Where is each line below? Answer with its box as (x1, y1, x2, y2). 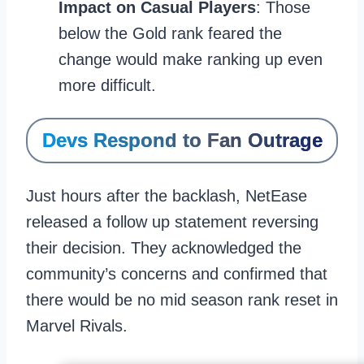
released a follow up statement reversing (26, 213, 318, 231)
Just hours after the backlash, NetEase (26, 187, 307, 205)
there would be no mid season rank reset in (26, 291, 338, 309)
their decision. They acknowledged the (26, 239, 301, 257)
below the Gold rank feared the (58, 24, 282, 42)
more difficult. (58, 76, 156, 94)
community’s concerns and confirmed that (26, 265, 327, 283)
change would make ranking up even (58, 50, 323, 68)
